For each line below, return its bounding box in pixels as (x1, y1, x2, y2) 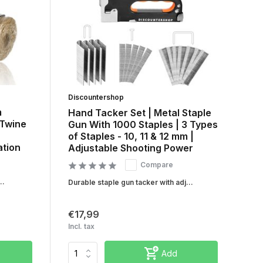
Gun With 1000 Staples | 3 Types (68, 119, 218, 131)
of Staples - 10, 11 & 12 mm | (68, 130, 194, 143)
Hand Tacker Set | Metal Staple (68, 107, 211, 119)
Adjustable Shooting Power (68, 142, 193, 154)
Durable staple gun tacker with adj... (68, 178, 193, 187)
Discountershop (68, 93, 124, 102)
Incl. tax (68, 222, 95, 231)
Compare (140, 160, 173, 170)
